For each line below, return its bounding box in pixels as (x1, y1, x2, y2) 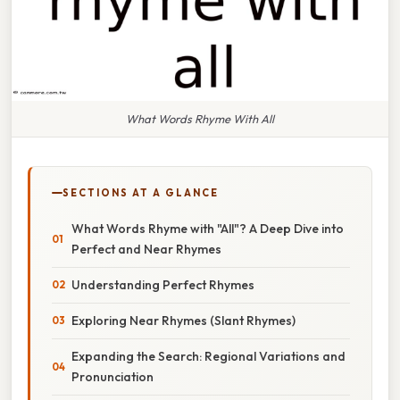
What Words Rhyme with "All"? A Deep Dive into (71, 220, 344, 237)
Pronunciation (71, 368, 154, 385)
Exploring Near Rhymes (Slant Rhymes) (71, 312, 296, 329)
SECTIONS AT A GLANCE (62, 186, 219, 199)
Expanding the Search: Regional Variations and (71, 347, 346, 364)
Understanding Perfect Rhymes (71, 276, 254, 293)
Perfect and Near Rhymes (71, 240, 221, 257)
